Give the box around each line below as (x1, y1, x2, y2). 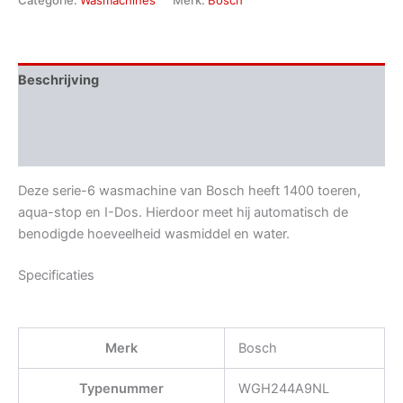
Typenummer (79, 380, 164, 397)
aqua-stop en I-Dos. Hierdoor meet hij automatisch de (18, 203, 348, 220)
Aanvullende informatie (18, 106, 168, 123)
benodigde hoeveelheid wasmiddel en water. (18, 225, 290, 242)
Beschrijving (18, 71, 99, 88)
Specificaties (18, 266, 94, 283)
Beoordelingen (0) (18, 141, 135, 158)
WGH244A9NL (237, 380, 329, 397)
